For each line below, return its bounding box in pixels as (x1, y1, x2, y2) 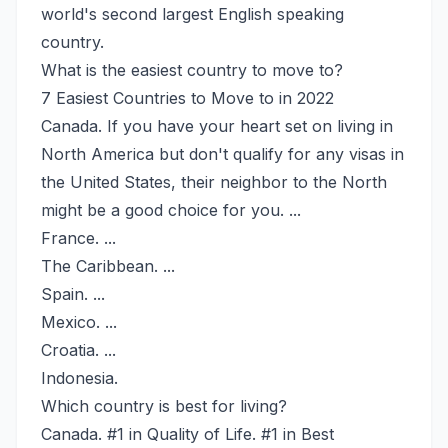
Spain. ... (41, 283, 105, 304)
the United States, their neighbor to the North (41, 171, 387, 192)
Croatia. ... (41, 339, 116, 360)
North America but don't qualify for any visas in (41, 143, 404, 164)
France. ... (41, 227, 116, 248)
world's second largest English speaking (41, 3, 344, 24)
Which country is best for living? (41, 395, 287, 416)
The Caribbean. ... (41, 255, 175, 276)
